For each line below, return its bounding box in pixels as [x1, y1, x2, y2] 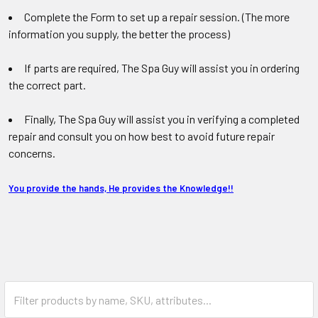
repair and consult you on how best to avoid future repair [9, 129, 275, 143]
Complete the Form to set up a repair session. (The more [24, 10, 290, 23]
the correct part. [9, 78, 86, 92]
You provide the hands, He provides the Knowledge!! [9, 182, 234, 194]
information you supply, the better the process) [9, 27, 230, 40]
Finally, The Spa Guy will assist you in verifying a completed [24, 112, 300, 126]
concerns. [9, 146, 55, 160]
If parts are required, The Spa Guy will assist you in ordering [24, 61, 300, 75]
